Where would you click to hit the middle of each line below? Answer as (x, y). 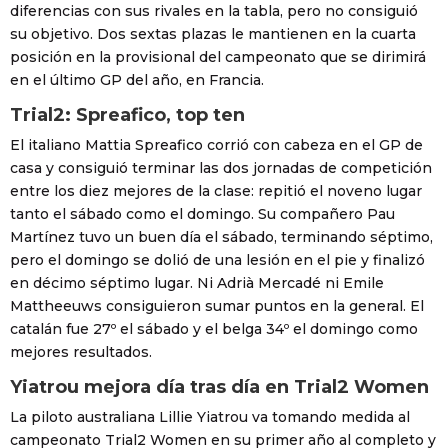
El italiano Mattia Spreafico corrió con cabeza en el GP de (216, 145)
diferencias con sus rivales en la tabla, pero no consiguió (214, 11)
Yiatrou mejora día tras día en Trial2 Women (219, 387)
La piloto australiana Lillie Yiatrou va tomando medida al (210, 417)
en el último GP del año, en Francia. (137, 80)
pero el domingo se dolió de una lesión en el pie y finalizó (217, 260)
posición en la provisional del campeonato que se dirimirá (218, 57)
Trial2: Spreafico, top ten (127, 115)
